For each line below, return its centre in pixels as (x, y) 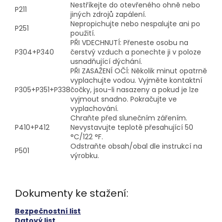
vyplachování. (94, 108)
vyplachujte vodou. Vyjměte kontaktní (136, 80)
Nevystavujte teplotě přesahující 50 (132, 127)
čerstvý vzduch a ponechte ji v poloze (136, 52)
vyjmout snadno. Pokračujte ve (124, 99)
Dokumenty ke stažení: (72, 193)
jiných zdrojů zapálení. (108, 14)
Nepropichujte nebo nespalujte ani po (135, 24)
